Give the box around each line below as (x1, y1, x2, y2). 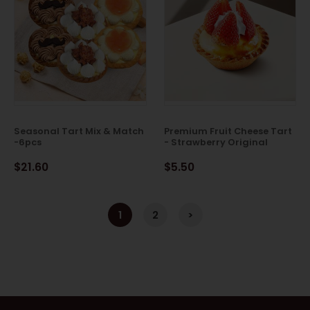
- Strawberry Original (163, 135, 268, 149)
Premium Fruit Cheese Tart (163, 124, 292, 138)
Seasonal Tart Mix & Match (14, 124, 144, 138)
